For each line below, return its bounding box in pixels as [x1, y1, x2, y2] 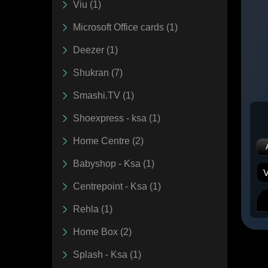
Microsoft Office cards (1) [73, 22, 178, 32]
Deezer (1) [73, 44, 118, 55]
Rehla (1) [73, 203, 112, 214]
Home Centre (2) [73, 135, 144, 146]
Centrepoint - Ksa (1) [73, 181, 161, 191]
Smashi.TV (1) [73, 90, 134, 100]
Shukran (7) [73, 67, 123, 78]
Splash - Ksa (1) [73, 249, 141, 260]
